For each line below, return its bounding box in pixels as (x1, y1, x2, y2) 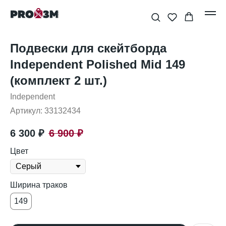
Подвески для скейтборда (10, 41, 166, 55)
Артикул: (10, 106, 44, 115)
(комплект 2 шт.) (10, 74, 107, 87)
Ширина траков (10, 181, 68, 190)
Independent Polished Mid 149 (10, 58, 185, 71)
